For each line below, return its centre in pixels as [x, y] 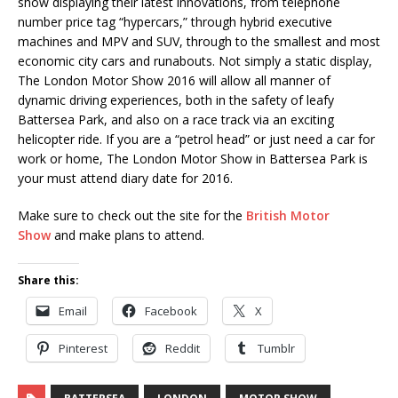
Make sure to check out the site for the [132, 216]
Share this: [48, 281]
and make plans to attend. [127, 235]
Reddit [183, 349]
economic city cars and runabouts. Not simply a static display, [195, 61]
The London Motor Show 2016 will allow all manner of [174, 81]
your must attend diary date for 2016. [125, 179]
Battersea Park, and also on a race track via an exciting [176, 120]
